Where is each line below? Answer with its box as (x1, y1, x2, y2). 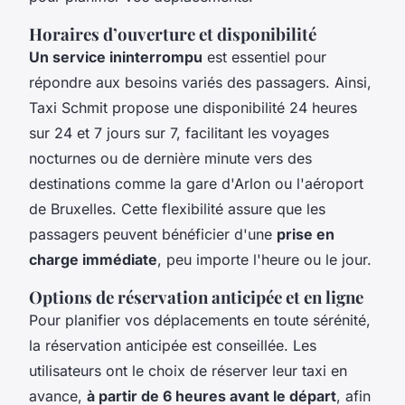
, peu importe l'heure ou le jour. (157, 250, 372, 268)
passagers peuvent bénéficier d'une (29, 224, 277, 243)
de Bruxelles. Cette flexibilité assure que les (29, 199, 325, 218)
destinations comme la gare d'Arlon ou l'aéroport (29, 174, 363, 193)
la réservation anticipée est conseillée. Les (29, 335, 316, 354)
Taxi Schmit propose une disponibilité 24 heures (29, 98, 357, 117)
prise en (277, 224, 334, 243)
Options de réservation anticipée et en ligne (29, 285, 363, 308)
